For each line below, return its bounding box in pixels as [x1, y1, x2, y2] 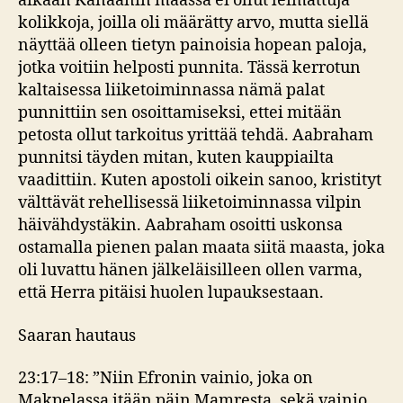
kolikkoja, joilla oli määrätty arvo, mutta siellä [18, 13, 369, 33]
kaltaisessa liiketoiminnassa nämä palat [18, 80, 325, 101]
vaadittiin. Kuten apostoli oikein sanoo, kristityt [18, 170, 381, 191]
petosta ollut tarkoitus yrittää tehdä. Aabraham [18, 125, 373, 146]
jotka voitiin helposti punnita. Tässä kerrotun [18, 58, 361, 78]
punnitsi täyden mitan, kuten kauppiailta [18, 148, 334, 168]
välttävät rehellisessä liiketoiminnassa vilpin [18, 193, 362, 213]
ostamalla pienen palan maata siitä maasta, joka [18, 237, 385, 258]
